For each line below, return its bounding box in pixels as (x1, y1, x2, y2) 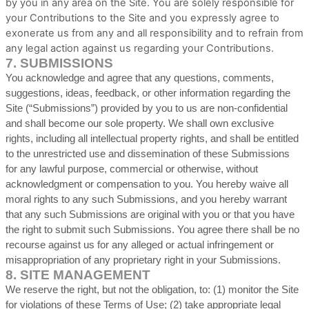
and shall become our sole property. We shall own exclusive (6, 118, 274, 129)
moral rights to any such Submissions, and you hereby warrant (6, 194, 287, 205)
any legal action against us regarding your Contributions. (6, 42, 274, 54)
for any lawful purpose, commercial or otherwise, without (6, 163, 258, 175)
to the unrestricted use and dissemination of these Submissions (6, 148, 290, 159)
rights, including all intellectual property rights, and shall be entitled (6, 133, 299, 144)
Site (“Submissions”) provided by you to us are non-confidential (6, 103, 288, 114)
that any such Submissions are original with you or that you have (6, 209, 295, 220)
